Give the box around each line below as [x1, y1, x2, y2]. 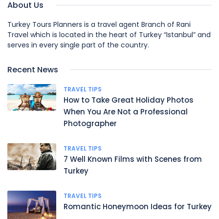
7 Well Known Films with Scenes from [64, 153, 202, 164]
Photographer [64, 118, 117, 129]
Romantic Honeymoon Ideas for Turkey [64, 201, 212, 212]
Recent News [7, 64, 58, 75]
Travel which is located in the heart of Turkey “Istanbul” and [7, 29, 211, 40]
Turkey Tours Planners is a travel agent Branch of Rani [7, 19, 191, 29]
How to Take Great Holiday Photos [64, 94, 194, 105]
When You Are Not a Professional [64, 106, 188, 117]
